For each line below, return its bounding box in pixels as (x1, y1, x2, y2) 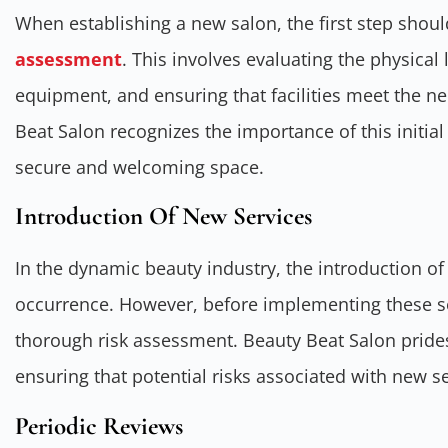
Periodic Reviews (15, 410, 183, 441)
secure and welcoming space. (15, 154, 264, 179)
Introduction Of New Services (15, 201, 312, 232)
